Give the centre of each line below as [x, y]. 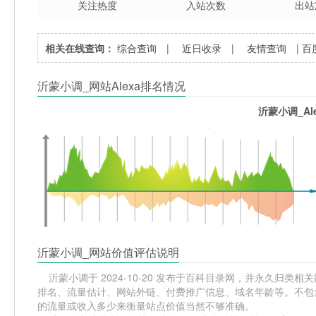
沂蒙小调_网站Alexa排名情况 [112, 85]
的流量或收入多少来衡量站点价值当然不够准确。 [146, 305]
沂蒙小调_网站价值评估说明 [109, 252]
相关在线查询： [80, 48]
